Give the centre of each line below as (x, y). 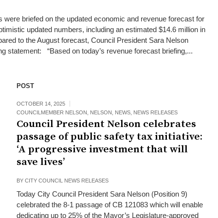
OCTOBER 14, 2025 (41, 104)
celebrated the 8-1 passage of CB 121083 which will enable (109, 205)
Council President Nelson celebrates (106, 124)
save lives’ (43, 162)
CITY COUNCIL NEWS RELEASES (66, 181)
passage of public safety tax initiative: (109, 137)
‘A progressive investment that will (102, 149)
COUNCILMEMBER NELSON (52, 112)
